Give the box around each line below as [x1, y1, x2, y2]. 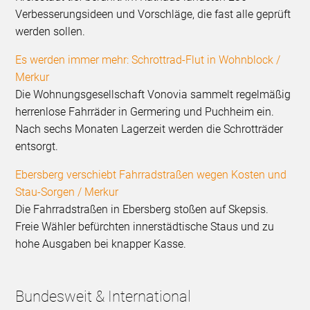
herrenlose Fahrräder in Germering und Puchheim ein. [15, 105, 275, 119]
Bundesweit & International [15, 288, 192, 306]
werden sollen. [15, 25, 86, 39]
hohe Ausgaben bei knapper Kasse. [15, 237, 187, 251]
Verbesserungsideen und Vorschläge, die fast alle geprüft [15, 8, 291, 21]
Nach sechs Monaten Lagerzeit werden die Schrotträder [15, 122, 284, 136]
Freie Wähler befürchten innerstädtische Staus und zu [15, 220, 275, 234]
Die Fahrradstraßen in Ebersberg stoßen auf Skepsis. [15, 203, 269, 217]
